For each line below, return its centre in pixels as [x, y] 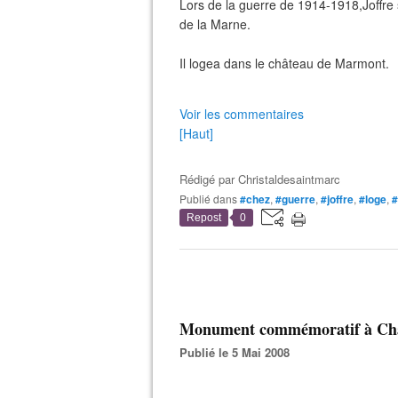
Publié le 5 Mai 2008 [239, 352]
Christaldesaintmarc [289, 179]
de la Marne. [215, 24]
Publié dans [212, 199]
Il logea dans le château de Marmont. [284, 63]
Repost [204, 218]
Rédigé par [209, 179]
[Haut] [196, 133]
